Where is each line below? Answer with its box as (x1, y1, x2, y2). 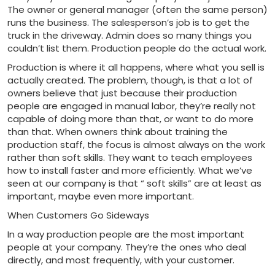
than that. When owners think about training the (7, 125, 228, 138)
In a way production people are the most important (7, 227, 244, 241)
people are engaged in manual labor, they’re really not (7, 99, 256, 112)
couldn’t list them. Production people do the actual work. (7, 41, 266, 55)
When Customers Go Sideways (7, 208, 149, 222)
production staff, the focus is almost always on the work (7, 137, 265, 151)
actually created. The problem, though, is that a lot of (7, 73, 253, 87)
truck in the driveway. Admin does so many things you (7, 28, 252, 42)
